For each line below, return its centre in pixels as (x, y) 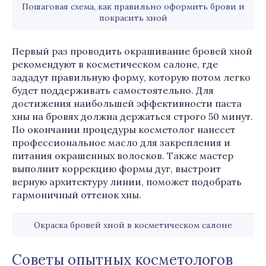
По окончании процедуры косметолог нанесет (123, 129)
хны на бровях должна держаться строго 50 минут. (132, 116)
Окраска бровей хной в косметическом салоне (133, 225)
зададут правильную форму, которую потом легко (131, 77)
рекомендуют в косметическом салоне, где (115, 64)
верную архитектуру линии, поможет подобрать (127, 182)
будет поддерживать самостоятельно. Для (113, 90)
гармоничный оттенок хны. (77, 195)
